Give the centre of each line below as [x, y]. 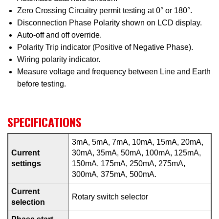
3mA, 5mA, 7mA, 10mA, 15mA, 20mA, [138, 142]
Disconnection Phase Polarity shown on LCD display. [109, 23]
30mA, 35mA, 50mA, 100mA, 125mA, [136, 153]
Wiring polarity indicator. [59, 59]
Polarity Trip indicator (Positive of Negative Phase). [105, 47]
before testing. [42, 84]
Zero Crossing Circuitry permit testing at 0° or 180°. [105, 11]
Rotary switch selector [110, 197]
